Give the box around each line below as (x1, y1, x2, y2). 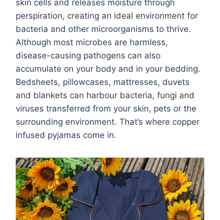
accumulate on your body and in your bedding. (16, 64, 200, 74)
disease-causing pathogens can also (16, 51, 161, 61)
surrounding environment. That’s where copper (16, 117, 199, 127)
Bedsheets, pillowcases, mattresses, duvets (16, 77, 190, 87)
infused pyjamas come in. (16, 130, 116, 140)
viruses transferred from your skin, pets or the (16, 104, 196, 114)
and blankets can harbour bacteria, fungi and (16, 90, 194, 101)
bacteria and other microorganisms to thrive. (16, 24, 191, 34)
